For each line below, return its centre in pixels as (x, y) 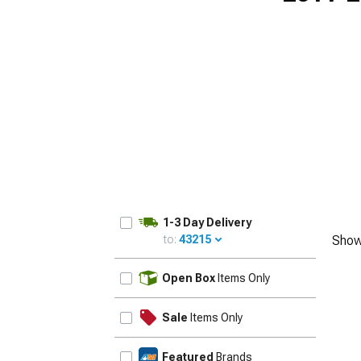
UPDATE (289, 269)
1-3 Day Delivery (207, 222)
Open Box (189, 278)
